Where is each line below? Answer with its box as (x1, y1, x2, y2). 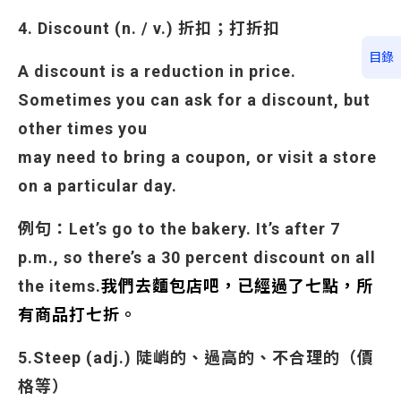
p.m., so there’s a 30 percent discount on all (18, 248, 376, 267)
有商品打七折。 (18, 305, 137, 324)
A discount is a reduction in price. (18, 62, 296, 81)
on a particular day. (18, 176, 177, 195)
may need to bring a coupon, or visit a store (18, 148, 377, 166)
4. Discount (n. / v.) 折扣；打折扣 (18, 19, 280, 38)
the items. (18, 277, 101, 295)
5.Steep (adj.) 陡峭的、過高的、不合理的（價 (18, 348, 374, 367)
